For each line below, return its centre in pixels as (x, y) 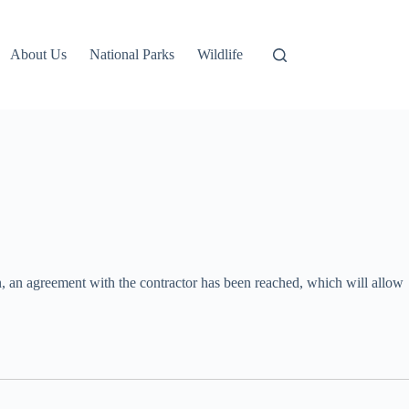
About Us (39, 54)
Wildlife (220, 54)
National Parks (132, 54)
